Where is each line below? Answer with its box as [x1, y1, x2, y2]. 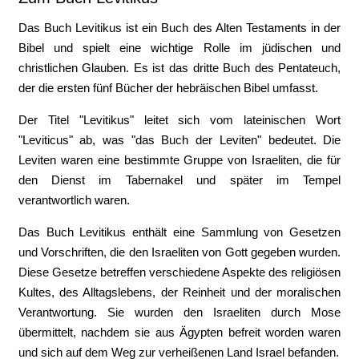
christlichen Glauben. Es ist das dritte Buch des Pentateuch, [18, 61, 341, 75]
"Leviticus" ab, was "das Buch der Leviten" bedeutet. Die [18, 133, 341, 147]
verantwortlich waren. [18, 193, 130, 207]
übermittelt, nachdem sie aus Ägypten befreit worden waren [18, 325, 341, 339]
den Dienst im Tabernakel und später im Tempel [18, 173, 341, 187]
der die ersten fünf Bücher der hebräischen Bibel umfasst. [18, 81, 318, 95]
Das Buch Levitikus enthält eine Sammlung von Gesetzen [18, 225, 341, 239]
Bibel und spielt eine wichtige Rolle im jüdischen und [18, 41, 341, 54]
